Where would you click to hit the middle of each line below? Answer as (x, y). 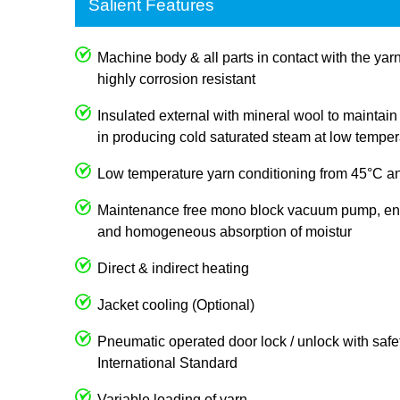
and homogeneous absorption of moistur (225, 231)
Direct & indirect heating (173, 268)
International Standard (167, 362)
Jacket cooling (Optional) (176, 304)
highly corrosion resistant (176, 79)
